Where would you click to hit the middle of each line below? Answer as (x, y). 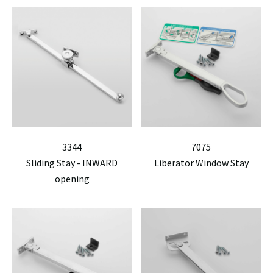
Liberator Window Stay (201, 163)
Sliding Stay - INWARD (72, 163)
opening (72, 179)
